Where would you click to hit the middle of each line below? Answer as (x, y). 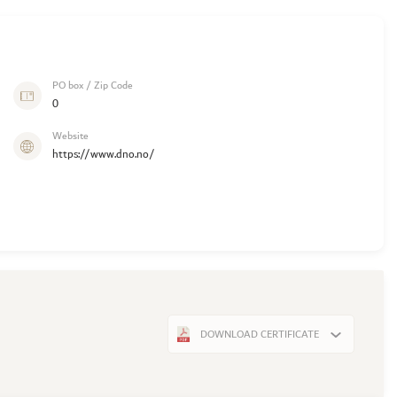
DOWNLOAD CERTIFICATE (260, 334)
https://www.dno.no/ (104, 155)
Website (71, 136)
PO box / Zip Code (93, 86)
